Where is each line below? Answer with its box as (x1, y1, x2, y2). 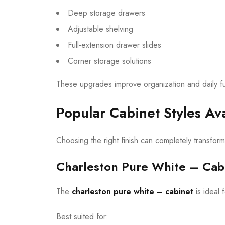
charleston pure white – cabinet (72, 185, 193, 197)
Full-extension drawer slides (68, 39, 161, 51)
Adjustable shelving (68, 23, 133, 35)
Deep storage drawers (68, 7, 145, 19)
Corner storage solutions (68, 55, 151, 67)
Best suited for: (56, 210, 108, 222)
